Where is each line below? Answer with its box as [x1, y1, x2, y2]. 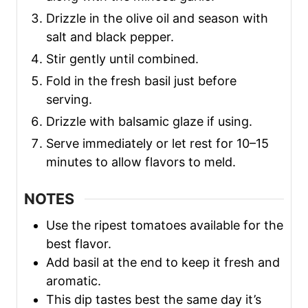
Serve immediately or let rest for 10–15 [46, 136, 269, 151]
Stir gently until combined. [46, 52, 199, 67]
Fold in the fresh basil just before [46, 74, 236, 89]
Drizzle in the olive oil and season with [46, 11, 268, 26]
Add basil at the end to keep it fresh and [46, 255, 280, 269]
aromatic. [46, 274, 101, 288]
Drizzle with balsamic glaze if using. [46, 114, 252, 129]
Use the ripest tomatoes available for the [46, 218, 283, 232]
